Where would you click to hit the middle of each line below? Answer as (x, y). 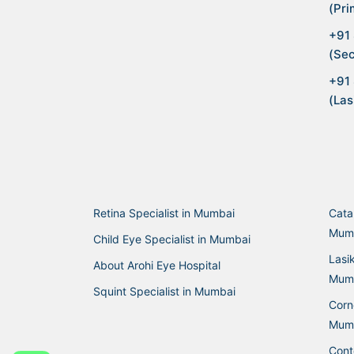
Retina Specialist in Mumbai (164, 213)
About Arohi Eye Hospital (157, 265)
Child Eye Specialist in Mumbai (172, 239)
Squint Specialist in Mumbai (164, 291)
